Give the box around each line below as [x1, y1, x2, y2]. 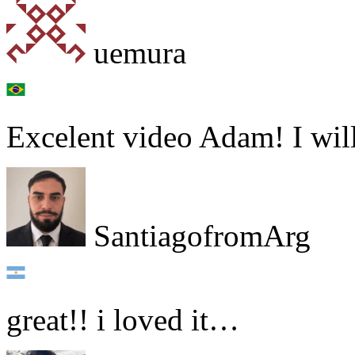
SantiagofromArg [86, 218, 311, 253]
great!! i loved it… [6, 302, 239, 337]
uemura [86, 35, 186, 70]
